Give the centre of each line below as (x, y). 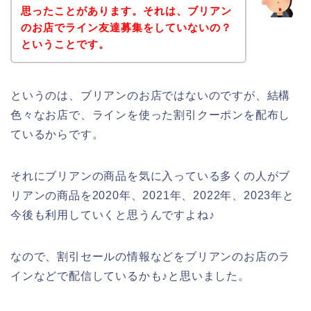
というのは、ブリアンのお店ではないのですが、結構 (151, 95)
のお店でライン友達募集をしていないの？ (126, 27)
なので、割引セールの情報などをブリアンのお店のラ (151, 256)
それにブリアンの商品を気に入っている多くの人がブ (151, 176)
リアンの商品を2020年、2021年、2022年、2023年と (152, 195)
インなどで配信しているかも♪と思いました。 (130, 276)
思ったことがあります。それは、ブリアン (126, 10)
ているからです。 (57, 134)
